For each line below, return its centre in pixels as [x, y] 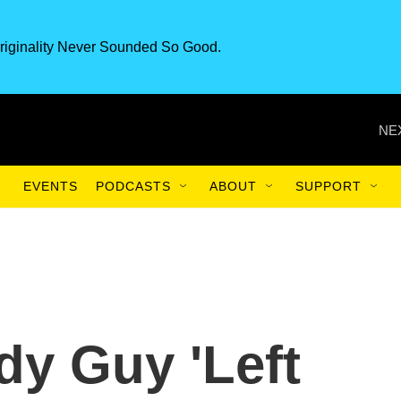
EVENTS [51, 186]
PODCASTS [133, 186]
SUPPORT [328, 186]
